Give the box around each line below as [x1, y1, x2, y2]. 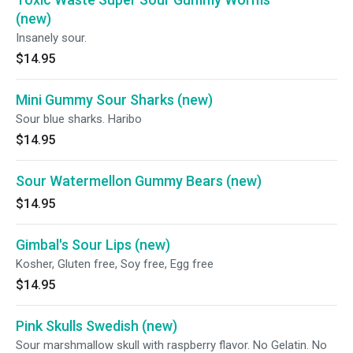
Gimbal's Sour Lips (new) [16, 236, 170, 253]
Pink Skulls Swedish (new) [16, 318, 177, 334]
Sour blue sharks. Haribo [16, 112, 142, 126]
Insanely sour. [16, 31, 87, 45]
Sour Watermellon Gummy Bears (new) [16, 173, 262, 189]
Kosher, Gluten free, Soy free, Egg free [16, 257, 214, 271]
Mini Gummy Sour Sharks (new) [16, 91, 213, 108]
